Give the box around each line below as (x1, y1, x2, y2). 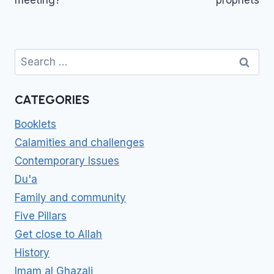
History (15, 246, 50, 259)
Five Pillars (15, 210, 67, 223)
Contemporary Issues (15, 155, 119, 168)
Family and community (15, 191, 126, 204)
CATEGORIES (15, 92, 89, 108)
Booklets (15, 118, 56, 131)
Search (14, 48, 49, 61)
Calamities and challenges (15, 136, 144, 149)
